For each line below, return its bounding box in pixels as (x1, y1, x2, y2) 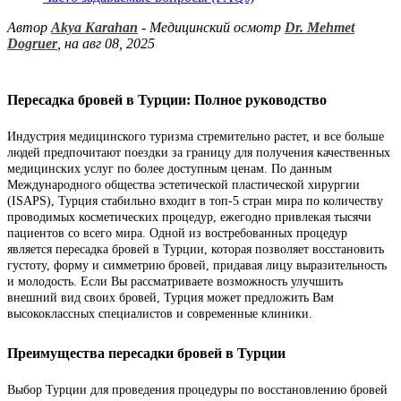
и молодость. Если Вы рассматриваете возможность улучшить (7, 274, 343, 288)
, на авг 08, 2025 (57, 36, 155, 52)
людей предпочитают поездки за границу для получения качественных (7, 145, 390, 159)
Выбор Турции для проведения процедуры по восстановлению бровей (7, 382, 388, 397)
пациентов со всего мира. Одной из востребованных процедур (7, 226, 347, 240)
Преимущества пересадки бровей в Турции (7, 345, 286, 361)
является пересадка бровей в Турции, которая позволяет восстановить (7, 242, 384, 256)
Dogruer (7, 36, 57, 52)
